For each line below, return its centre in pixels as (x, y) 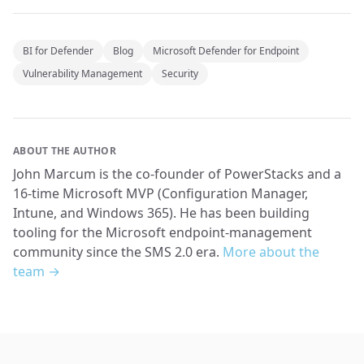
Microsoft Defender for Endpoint (226, 51)
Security (180, 74)
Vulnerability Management (82, 74)
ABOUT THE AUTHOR (65, 151)
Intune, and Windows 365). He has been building (161, 213)
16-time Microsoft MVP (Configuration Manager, (160, 194)
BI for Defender (58, 51)
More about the (271, 252)
